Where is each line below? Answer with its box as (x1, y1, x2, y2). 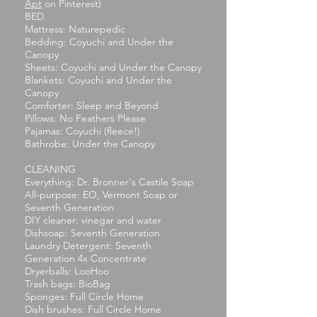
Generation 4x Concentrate (25, 252, 146, 265)
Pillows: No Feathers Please (25, 112, 146, 125)
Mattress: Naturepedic (25, 23, 125, 35)
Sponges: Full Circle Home (25, 290, 144, 303)
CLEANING (25, 163, 76, 175)
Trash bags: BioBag (25, 277, 110, 290)
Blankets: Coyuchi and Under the (25, 74, 172, 86)
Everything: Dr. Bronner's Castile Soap (25, 175, 194, 188)
